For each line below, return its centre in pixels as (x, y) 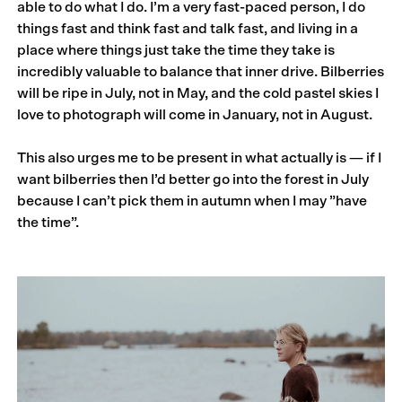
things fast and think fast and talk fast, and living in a (188, 29)
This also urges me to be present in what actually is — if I (200, 158)
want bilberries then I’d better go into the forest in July (193, 180)
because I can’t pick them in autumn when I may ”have (192, 201)
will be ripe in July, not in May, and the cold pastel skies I (198, 94)
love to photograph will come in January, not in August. (195, 115)
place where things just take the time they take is (176, 51)
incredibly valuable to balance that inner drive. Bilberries (201, 72)
